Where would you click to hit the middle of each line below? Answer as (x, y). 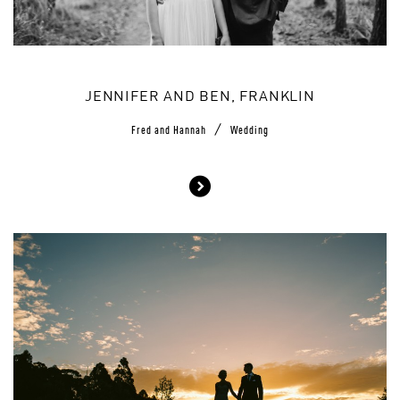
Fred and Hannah (170, 129)
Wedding (250, 129)
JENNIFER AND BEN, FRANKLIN (200, 98)
